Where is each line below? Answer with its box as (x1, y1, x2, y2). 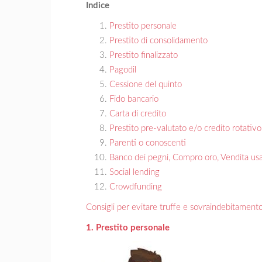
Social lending (109, 167, 160, 177)
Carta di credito (109, 109, 166, 118)
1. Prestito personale (86, 223, 170, 232)
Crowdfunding (109, 182, 162, 191)
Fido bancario (109, 94, 158, 104)
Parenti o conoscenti (109, 138, 186, 147)
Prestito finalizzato (109, 50, 178, 60)
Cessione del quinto (109, 80, 182, 89)
